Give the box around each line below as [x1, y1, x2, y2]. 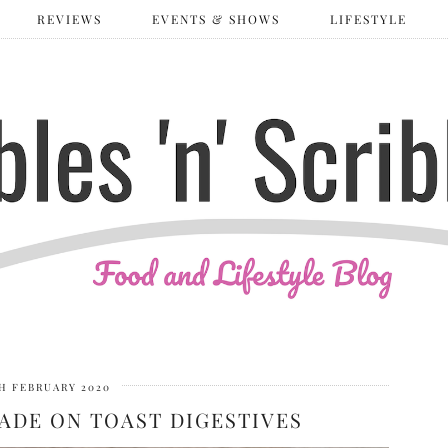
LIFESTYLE [330, 11, 407, 27]
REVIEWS [37, 11, 102, 27]
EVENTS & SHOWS [152, 11, 280, 27]
